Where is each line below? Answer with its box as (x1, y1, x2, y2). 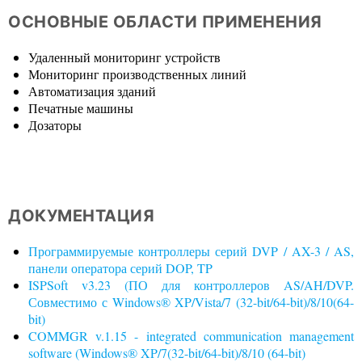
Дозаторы (28, 116, 82, 133)
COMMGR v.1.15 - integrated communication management (28, 327, 354, 344)
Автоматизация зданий (28, 82, 156, 99)
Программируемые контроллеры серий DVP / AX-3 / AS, (28, 242, 354, 259)
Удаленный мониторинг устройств (28, 48, 221, 65)
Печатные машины (28, 99, 133, 116)
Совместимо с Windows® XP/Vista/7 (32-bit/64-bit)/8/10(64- (28, 293, 354, 310)
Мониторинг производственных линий (28, 65, 246, 82)
